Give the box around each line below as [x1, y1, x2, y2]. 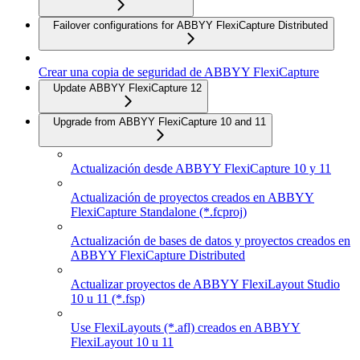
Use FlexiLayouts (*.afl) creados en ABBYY [71, 320, 301, 334]
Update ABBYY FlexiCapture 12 [53, 81, 202, 94]
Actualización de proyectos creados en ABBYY [71, 190, 314, 204]
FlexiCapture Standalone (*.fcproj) [71, 204, 247, 219]
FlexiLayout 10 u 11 [71, 334, 174, 349]
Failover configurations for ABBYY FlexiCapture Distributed [53, 18, 328, 31]
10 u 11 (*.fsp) [71, 291, 145, 305]
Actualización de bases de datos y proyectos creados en [71, 233, 350, 247]
